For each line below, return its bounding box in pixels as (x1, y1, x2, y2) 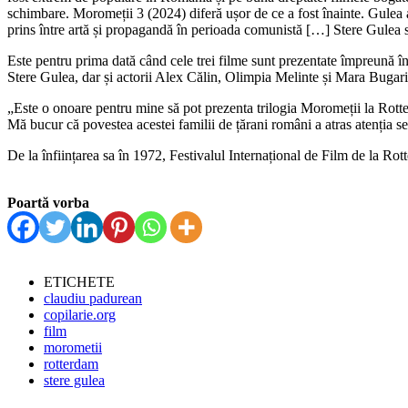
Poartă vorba (7, 194, 89, 210)
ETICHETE (44, 273, 115, 290)
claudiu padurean (44, 290, 142, 306)
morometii (44, 339, 102, 355)
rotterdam (44, 355, 98, 372)
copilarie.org (44, 306, 116, 322)
